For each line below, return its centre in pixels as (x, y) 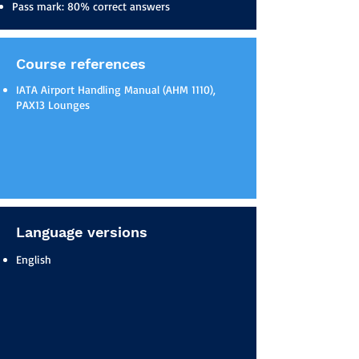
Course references (81, 64)
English (34, 259)
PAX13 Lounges (53, 105)
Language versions (82, 232)
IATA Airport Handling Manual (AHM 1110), (116, 89)
